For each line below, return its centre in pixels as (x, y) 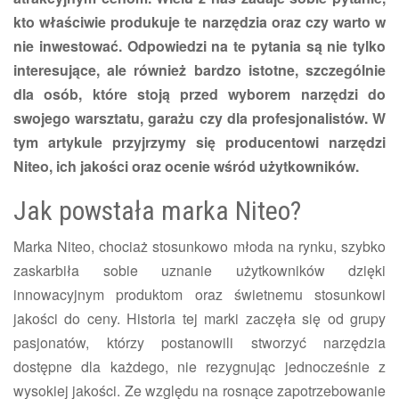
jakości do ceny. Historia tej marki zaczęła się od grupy (199, 318)
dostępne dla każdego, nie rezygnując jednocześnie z (199, 366)
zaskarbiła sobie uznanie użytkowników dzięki (199, 270)
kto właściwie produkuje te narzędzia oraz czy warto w (199, 21)
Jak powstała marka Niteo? (157, 210)
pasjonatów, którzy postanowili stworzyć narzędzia (199, 342)
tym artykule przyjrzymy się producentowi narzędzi (199, 142)
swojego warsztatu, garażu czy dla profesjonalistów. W (199, 118)
